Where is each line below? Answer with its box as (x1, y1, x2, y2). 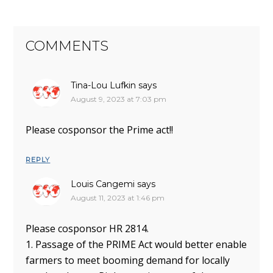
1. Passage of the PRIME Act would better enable (26, 237, 247, 251)
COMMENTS (26, 38, 109, 55)
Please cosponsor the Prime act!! (26, 123, 174, 137)
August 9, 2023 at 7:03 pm (71, 94, 167, 104)
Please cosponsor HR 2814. (26, 221, 149, 235)
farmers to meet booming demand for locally (26, 253, 230, 267)
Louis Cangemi (71, 179, 135, 190)
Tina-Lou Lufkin (71, 80, 136, 91)
